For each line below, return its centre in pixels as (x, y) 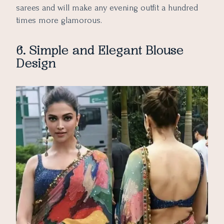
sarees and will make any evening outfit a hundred (107, 8)
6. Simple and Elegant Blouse (100, 50)
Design (37, 63)
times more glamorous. (59, 20)
